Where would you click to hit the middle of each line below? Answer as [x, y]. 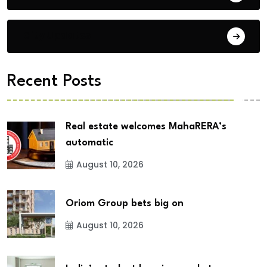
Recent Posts [54, 82]
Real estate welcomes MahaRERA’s [146, 127]
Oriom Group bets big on [125, 203]
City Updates [57, 36]
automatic [89, 143]
